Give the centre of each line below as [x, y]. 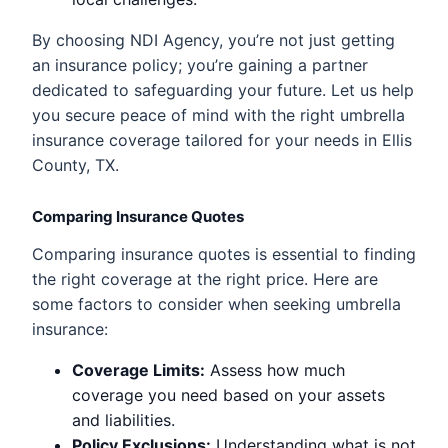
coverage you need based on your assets [228, 394]
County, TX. [75, 164]
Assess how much [275, 369]
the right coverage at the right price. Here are [205, 278]
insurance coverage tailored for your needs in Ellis [222, 139]
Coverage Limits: [138, 369]
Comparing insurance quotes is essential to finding [224, 253]
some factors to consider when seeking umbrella [216, 303]
